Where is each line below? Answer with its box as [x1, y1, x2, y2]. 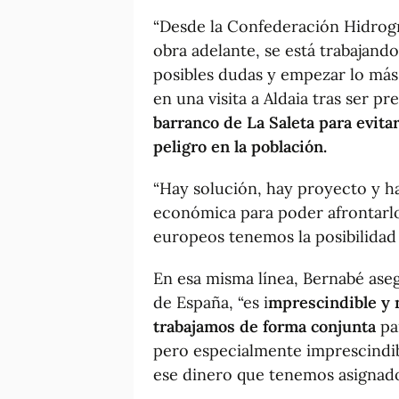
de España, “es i [153, 291, 268, 313]
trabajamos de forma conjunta [153, 315, 376, 337]
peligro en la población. [153, 135, 327, 157]
